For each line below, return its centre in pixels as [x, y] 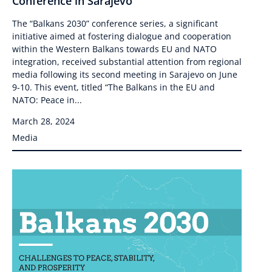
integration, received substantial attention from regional [127, 61]
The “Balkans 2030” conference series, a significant [115, 23]
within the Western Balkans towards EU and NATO [114, 49]
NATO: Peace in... [47, 100]
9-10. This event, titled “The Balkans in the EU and [114, 87]
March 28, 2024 [43, 121]
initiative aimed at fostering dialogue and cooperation [122, 36]
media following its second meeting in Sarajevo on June [125, 74]
